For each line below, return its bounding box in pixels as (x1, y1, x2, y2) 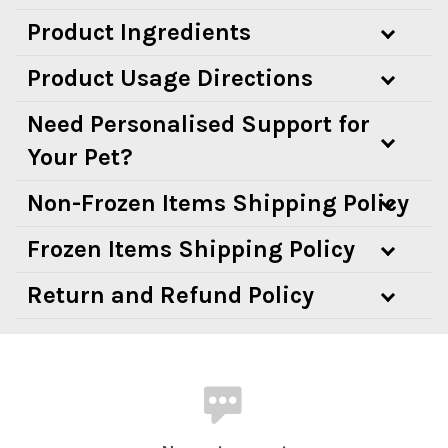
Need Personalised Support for (27, 109, 370, 138)
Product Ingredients (27, 17, 251, 46)
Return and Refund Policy (27, 280, 314, 309)
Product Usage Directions (27, 63, 313, 92)
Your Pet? (27, 142, 133, 171)
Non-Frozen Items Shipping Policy (27, 188, 409, 217)
